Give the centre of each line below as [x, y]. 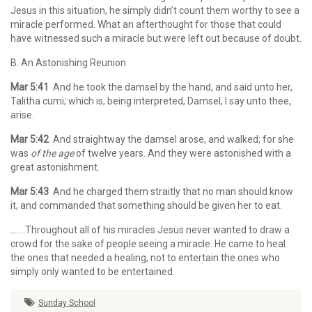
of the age [52, 153]
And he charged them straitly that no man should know [171, 192]
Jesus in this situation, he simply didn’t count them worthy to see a [155, 10]
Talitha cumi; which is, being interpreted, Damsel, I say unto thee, [151, 101]
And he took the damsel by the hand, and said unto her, [171, 87]
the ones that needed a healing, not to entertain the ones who [145, 258]
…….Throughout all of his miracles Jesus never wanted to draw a [150, 230]
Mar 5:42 [30, 139]
